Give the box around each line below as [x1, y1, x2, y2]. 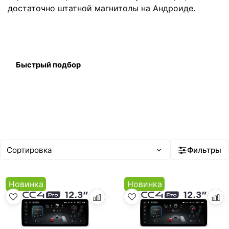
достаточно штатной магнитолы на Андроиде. [8, 3, 195, 14]
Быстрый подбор [16, 60, 81, 70]
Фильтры [187, 145, 221, 155]
